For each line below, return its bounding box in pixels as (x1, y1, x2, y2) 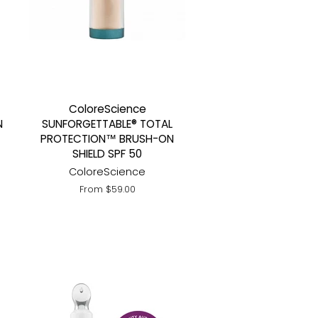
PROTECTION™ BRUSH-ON (40, 131, 174, 146)
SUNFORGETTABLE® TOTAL (42, 116, 172, 131)
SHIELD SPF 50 (72, 146, 142, 161)
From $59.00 (79, 183, 136, 195)
